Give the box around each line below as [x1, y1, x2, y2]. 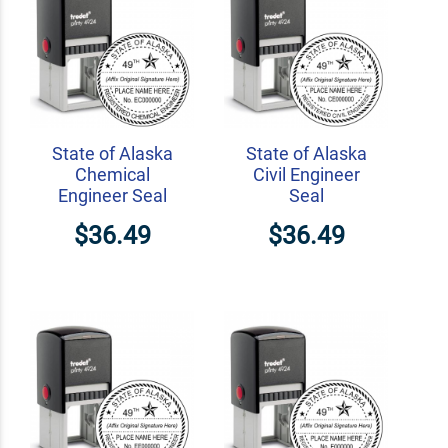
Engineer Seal [57, 185, 167, 207]
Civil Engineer [252, 164, 360, 186]
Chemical [74, 164, 150, 186]
